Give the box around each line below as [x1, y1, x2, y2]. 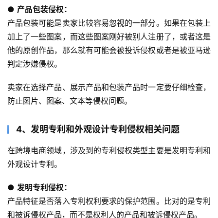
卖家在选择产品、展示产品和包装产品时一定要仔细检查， [7, 82, 211, 92]
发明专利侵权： [17, 182, 72, 193]
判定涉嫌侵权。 [7, 59, 62, 69]
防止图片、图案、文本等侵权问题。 [7, 96, 132, 106]
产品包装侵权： [17, 4, 72, 15]
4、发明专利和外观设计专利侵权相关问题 [16, 124, 180, 135]
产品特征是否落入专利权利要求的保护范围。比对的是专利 [7, 196, 211, 206]
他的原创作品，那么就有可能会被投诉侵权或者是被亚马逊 [7, 45, 211, 55]
